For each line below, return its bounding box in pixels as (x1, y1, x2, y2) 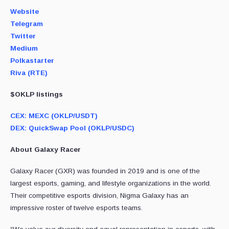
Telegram (10, 19, 43, 28)
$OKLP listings (10, 90, 63, 98)
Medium (10, 44, 38, 52)
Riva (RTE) (10, 68, 48, 77)
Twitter (10, 32, 36, 40)
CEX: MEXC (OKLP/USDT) (10, 111, 98, 120)
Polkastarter (10, 56, 54, 64)
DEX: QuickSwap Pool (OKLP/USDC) (10, 124, 134, 132)
